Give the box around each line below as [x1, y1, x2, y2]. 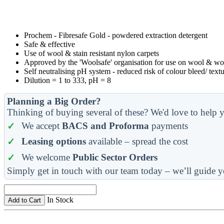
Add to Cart [8, 196, 41, 204]
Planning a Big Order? [7, 95, 101, 106]
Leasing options [21, 136, 86, 147]
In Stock [47, 195, 73, 204]
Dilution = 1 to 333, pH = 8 [24, 75, 111, 84]
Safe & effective [24, 39, 75, 48]
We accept [21, 120, 62, 131]
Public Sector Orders [72, 151, 157, 162]
